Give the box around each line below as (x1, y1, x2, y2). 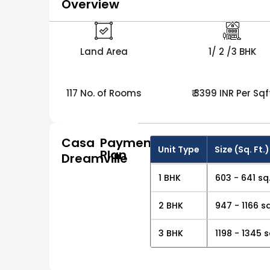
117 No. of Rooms (66, 87, 142, 100)
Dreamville (61, 150, 128, 168)
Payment (99, 134, 157, 152)
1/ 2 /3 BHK (208, 45, 256, 58)
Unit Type (158, 143, 200, 156)
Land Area (80, 45, 128, 58)
